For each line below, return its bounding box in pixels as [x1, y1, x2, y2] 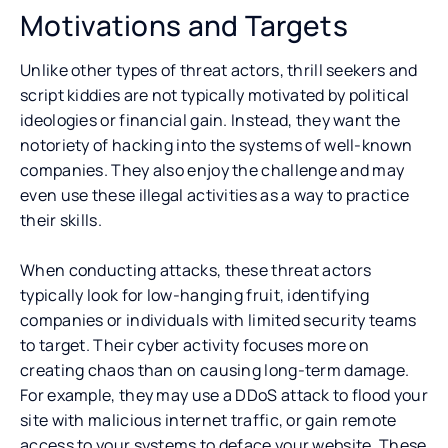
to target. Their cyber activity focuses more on [20, 333, 370, 356]
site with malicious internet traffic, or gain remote [20, 408, 397, 431]
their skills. [20, 208, 102, 231]
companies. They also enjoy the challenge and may [20, 158, 405, 181]
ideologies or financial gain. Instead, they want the [20, 108, 401, 131]
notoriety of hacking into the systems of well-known [20, 133, 413, 156]
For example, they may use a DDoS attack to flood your [20, 383, 428, 406]
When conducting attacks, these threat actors [20, 258, 372, 281]
